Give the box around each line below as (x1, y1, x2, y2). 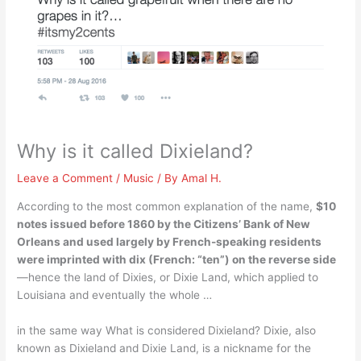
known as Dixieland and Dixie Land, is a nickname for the (17, 341, 312, 355)
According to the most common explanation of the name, (17, 200, 317, 214)
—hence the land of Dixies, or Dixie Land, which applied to (17, 271, 319, 284)
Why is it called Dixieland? (17, 139, 254, 164)
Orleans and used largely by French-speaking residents (17, 235, 322, 249)
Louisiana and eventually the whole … (17, 288, 213, 302)
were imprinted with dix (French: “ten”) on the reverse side (17, 253, 337, 267)
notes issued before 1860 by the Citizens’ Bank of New (17, 218, 311, 231)
